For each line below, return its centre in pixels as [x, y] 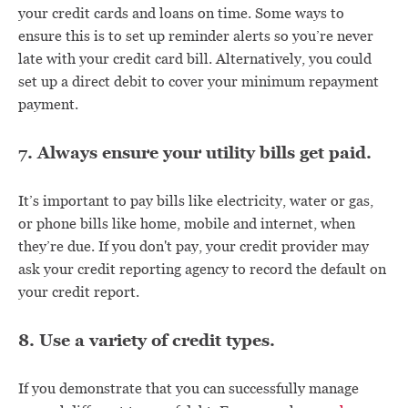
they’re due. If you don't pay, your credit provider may [194, 246]
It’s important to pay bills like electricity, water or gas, [196, 201]
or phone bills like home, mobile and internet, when [187, 224]
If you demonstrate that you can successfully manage [189, 388]
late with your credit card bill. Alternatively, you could [195, 59]
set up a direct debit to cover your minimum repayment [199, 82]
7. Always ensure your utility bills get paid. [195, 153]
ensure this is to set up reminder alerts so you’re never [196, 36]
